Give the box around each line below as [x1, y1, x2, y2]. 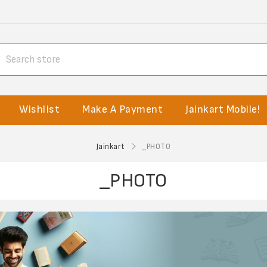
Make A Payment [82, 103, 163, 116]
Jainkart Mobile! [185, 103, 260, 116]
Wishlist [19, 103, 60, 116]
